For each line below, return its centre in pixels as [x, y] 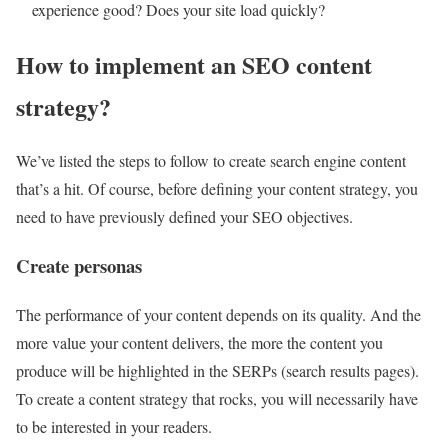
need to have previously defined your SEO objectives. [184, 217]
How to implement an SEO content [194, 64]
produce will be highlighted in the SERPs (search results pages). [217, 370]
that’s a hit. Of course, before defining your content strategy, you [217, 189]
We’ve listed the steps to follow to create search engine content [211, 161]
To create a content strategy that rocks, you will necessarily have [217, 398]
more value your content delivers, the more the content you [199, 342]
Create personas [79, 266]
